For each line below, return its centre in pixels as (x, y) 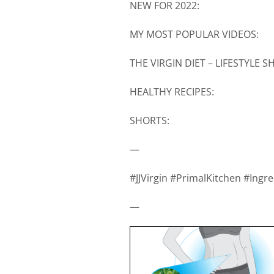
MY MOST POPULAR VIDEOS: (194, 34)
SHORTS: (150, 120)
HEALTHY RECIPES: (172, 91)
